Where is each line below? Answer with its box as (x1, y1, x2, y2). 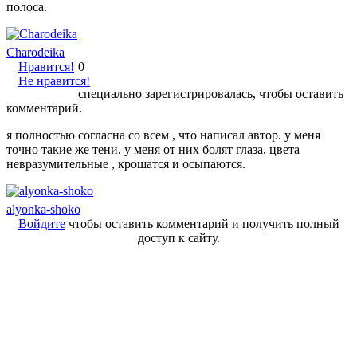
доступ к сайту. (137, 230, 220, 245)
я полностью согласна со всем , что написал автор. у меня (6, 127, 320, 142)
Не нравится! (18, 73, 90, 88)
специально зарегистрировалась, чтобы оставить (78, 86, 343, 100)
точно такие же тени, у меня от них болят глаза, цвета (6, 142, 300, 156)
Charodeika (6, 45, 65, 59)
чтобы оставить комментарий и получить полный (65, 216, 339, 230)
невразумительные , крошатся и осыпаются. (6, 156, 245, 171)
